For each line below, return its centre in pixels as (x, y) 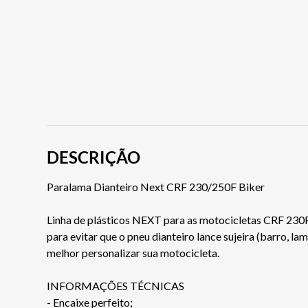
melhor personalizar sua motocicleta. (133, 252)
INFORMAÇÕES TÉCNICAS (115, 285)
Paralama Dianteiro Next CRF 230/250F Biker (156, 186)
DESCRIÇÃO (93, 157)
